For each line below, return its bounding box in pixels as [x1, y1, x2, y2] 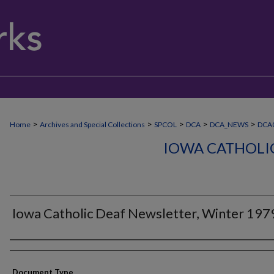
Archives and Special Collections [40, 120, 145, 129]
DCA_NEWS [210, 120, 248, 129]
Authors [10, 243, 54, 258]
